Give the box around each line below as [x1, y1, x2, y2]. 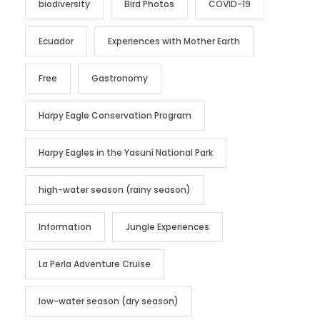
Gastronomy [91, 71, 148, 84]
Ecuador [39, 34, 74, 47]
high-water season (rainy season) [39, 183, 191, 196]
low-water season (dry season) [39, 294, 179, 307]
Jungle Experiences [126, 220, 209, 233]
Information [39, 220, 91, 233]
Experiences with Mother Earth [108, 34, 240, 47]
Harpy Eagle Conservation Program [39, 109, 191, 121]
